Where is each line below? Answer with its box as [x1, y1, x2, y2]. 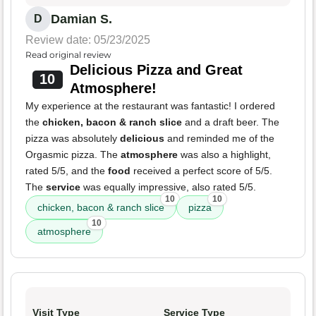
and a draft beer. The [182, 116, 279, 128]
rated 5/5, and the [25, 165, 108, 177]
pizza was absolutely [25, 133, 120, 145]
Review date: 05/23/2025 [25, 34, 150, 47]
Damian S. [51, 12, 112, 27]
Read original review [25, 49, 111, 61]
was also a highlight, [178, 149, 271, 161]
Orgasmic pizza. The [25, 149, 121, 161]
